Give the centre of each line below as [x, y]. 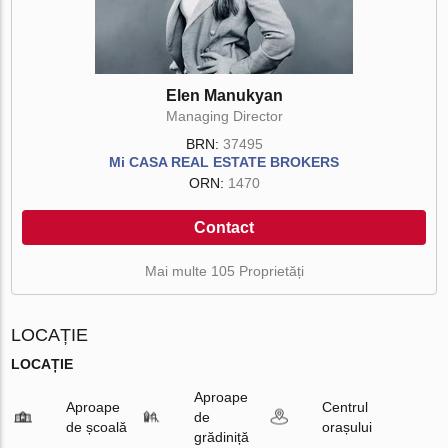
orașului [346, 426]
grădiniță [221, 436]
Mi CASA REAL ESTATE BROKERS [224, 161]
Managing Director [224, 115]
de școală [97, 426]
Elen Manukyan [224, 95]
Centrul [344, 406]
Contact [224, 227]
